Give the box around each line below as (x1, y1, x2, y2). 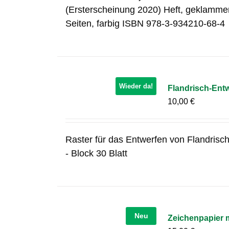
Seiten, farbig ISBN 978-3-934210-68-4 (65, 18, 225, 29)
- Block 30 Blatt (65, 148, 138, 158)
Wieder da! (119, 82, 153, 90)
